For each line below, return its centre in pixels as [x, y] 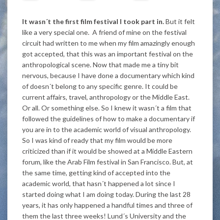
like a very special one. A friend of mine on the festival [104, 32]
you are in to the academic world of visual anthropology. [107, 129]
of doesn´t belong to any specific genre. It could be [100, 86]
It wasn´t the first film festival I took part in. [93, 21]
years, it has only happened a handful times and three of [107, 205]
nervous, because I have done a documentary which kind [108, 75]
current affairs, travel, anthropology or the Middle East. [106, 97]
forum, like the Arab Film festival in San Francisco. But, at [108, 162]
